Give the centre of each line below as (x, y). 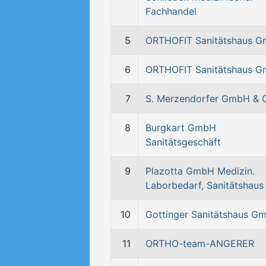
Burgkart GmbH (181, 128)
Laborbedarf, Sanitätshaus (205, 185)
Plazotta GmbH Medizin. (200, 171)
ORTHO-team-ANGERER (200, 243)
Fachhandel (171, 11)
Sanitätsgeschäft (183, 142)
